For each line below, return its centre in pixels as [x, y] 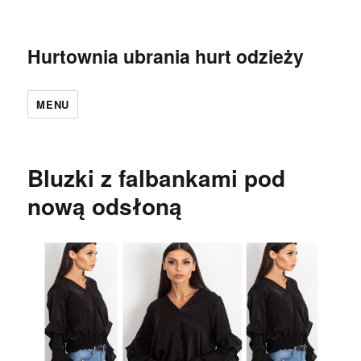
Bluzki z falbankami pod [157, 178]
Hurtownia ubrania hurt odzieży [166, 56]
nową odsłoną [105, 206]
